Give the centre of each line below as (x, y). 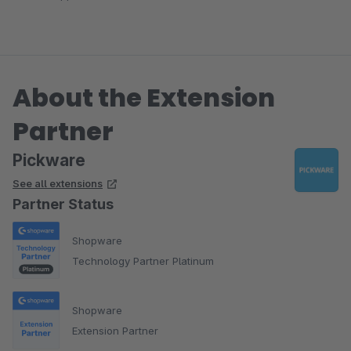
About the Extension (144, 98)
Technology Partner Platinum (143, 261)
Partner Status (63, 204)
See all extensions (58, 184)
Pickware (49, 161)
